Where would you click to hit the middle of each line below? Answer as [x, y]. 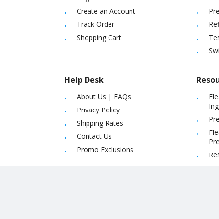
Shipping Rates [100, 123]
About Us [91, 96]
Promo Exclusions [105, 149]
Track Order [96, 24]
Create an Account [106, 11]
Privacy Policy [98, 109]
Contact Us [94, 136]
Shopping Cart [99, 37]
